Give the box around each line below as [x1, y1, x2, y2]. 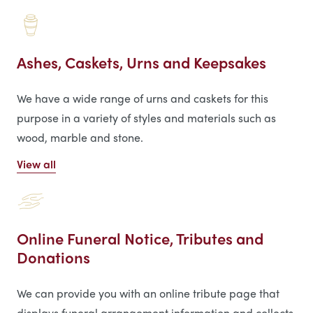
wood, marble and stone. [17, 129, 143, 146]
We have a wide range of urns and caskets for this [17, 90, 268, 107]
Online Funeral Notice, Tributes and [17, 227, 263, 250]
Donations [17, 246, 90, 269]
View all [17, 156, 56, 173]
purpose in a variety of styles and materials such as [17, 110, 276, 126]
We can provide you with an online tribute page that [17, 285, 279, 302]
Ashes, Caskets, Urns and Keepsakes [17, 51, 266, 74]
